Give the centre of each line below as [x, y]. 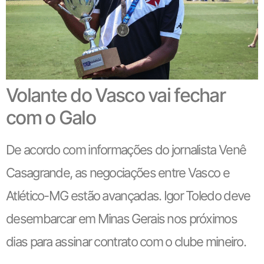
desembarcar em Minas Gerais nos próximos [121, 219]
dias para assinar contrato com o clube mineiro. [126, 242]
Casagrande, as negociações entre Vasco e [118, 173]
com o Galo [51, 118]
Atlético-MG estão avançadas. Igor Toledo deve [128, 196]
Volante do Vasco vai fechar [116, 95]
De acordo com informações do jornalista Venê [126, 150]
